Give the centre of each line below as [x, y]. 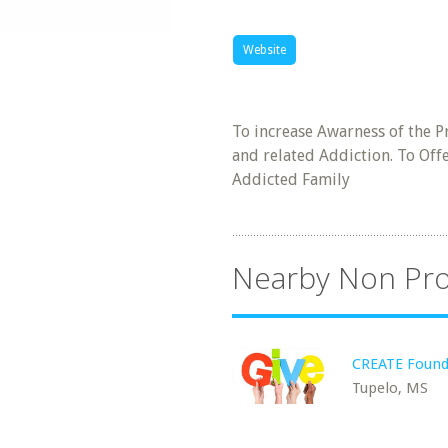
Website [264, 50]
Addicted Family [291, 179]
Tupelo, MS [390, 388]
